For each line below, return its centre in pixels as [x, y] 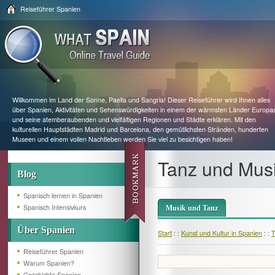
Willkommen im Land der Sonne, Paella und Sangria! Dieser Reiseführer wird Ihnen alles [141, 100]
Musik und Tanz [192, 208]
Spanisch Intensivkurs [55, 207]
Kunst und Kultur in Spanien [222, 233]
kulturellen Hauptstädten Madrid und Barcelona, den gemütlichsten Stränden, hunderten [140, 129]
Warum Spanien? [49, 263]
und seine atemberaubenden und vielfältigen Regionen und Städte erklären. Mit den [134, 119]
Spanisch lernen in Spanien [63, 196]
